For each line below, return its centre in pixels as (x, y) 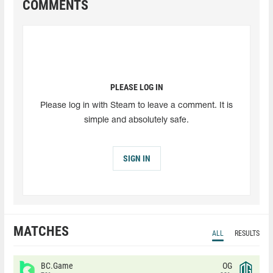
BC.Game (57, 265)
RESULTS (247, 233)
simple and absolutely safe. (136, 120)
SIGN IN (136, 158)
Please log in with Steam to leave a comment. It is (136, 105)
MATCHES (41, 231)
